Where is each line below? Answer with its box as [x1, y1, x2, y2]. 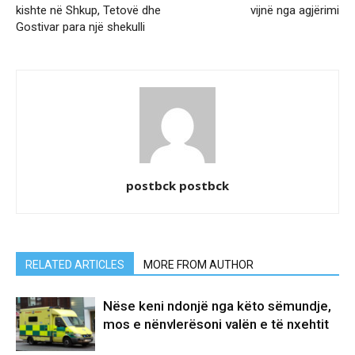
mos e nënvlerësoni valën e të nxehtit [103, 315, 329, 332]
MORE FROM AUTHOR [143, 258, 254, 271]
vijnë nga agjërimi [250, 2, 339, 17]
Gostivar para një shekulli [16, 19, 145, 34]
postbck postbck [126, 177, 229, 193]
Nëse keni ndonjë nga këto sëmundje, [103, 297, 331, 314]
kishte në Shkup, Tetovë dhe [16, 2, 161, 17]
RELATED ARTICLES [25, 258, 124, 271]
